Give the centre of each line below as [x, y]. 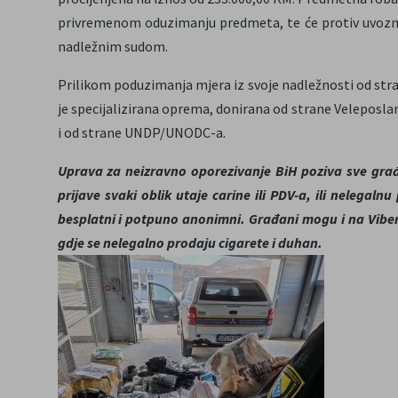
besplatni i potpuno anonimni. [151, 219]
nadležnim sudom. [112, 47]
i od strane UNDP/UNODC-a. [141, 133]
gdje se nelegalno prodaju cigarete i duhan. [190, 243]
